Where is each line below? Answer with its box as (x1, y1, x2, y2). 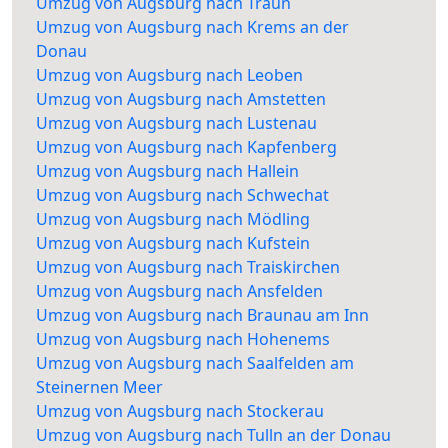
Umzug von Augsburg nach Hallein (36, 160, 299, 183)
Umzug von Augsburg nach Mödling (36, 208, 310, 231)
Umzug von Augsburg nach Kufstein (36, 232, 310, 255)
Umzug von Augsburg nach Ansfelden (36, 280, 323, 303)
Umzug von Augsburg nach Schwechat (36, 184, 329, 207)
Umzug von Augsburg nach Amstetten (36, 88, 326, 111)
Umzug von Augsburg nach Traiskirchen (36, 256, 340, 279)
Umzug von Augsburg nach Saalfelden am (36, 352, 354, 375)
